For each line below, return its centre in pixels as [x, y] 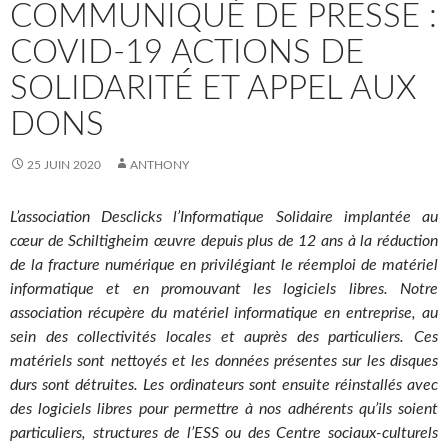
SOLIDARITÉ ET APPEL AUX [213, 88]
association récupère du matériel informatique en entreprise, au [224, 313]
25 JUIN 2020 [64, 165]
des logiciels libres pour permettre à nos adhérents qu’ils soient [224, 409]
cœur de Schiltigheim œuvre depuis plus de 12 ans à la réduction [224, 241]
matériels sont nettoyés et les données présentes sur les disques [224, 361]
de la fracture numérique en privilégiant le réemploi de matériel [224, 265]
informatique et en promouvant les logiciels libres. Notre [224, 289]
